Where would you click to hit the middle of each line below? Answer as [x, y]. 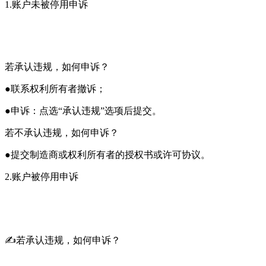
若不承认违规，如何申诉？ [62, 132]
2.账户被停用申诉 [42, 176]
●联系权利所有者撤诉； [55, 88]
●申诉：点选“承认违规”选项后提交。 [83, 110]
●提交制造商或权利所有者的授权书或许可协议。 [107, 154]
